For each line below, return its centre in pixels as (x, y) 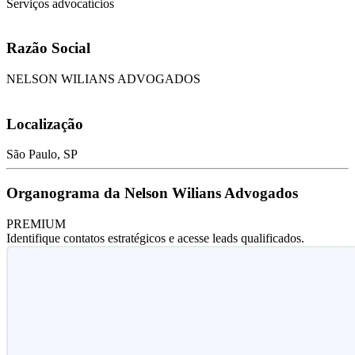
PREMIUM (36, 223)
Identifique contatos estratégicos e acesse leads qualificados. (155, 238)
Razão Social (48, 48)
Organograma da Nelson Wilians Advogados (152, 193)
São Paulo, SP (42, 155)
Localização (45, 124)
